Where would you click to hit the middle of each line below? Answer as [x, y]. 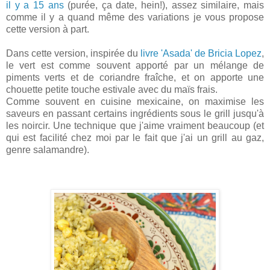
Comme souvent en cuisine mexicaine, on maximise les [135, 101]
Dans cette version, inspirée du [73, 53]
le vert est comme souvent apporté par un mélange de [135, 65]
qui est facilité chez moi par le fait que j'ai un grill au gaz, [135, 137]
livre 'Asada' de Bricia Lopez [201, 53]
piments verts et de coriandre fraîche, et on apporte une [135, 77]
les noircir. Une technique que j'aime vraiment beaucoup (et [135, 125]
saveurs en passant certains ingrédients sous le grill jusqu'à [135, 113]
